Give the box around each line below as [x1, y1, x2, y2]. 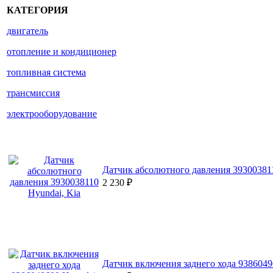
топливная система [7, 67, 86, 78]
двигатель [7, 26, 48, 37]
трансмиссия [7, 88, 60, 99]
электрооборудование [7, 108, 97, 119]
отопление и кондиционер [7, 46, 116, 57]
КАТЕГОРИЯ [7, 5, 68, 16]
